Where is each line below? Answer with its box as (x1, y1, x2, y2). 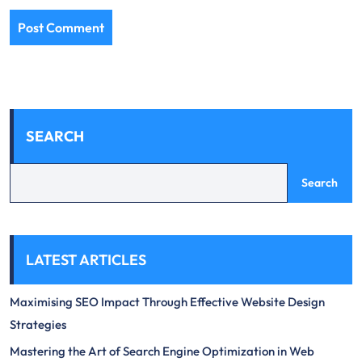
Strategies (10, 317, 66, 332)
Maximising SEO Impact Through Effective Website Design (10, 294, 325, 309)
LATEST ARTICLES (26, 250, 146, 269)
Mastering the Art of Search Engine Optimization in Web (10, 343, 314, 359)
